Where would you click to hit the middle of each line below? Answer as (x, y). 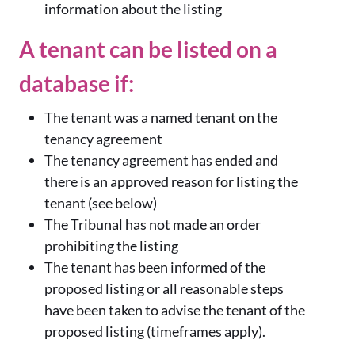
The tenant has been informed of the (155, 267)
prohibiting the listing (111, 246)
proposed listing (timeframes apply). (155, 332)
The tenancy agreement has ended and (161, 160)
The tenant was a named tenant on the (161, 118)
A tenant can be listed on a (148, 50)
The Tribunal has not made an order (153, 225)
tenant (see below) (101, 203)
